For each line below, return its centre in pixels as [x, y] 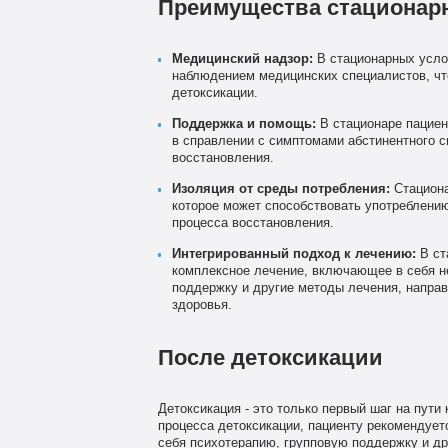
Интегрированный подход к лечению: [293, 254]
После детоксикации [270, 358]
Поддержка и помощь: [243, 124]
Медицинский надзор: [242, 59]
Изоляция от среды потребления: [280, 189]
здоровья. [201, 305]
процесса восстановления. [252, 223]
